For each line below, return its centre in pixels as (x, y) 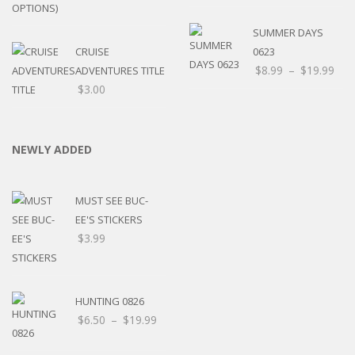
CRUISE (92, 51)
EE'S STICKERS (109, 219)
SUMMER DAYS (288, 32)
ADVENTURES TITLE (120, 70)
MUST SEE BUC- (112, 200)
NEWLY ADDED (52, 149)
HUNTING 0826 (110, 301)
